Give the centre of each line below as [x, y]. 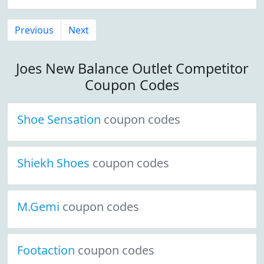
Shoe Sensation [60, 119]
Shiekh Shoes [55, 163]
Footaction [47, 250]
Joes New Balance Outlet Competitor [132, 68]
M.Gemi [40, 207]
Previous [34, 30]
